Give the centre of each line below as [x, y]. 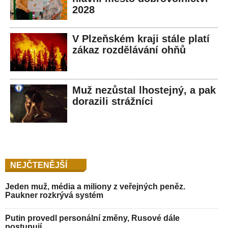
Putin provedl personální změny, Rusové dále [92, 218]
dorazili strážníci [113, 102]
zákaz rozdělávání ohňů [129, 50]
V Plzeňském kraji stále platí [141, 39]
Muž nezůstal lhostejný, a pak [144, 90]
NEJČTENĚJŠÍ [39, 165]
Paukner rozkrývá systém [54, 195]
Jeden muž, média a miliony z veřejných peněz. [95, 187]
